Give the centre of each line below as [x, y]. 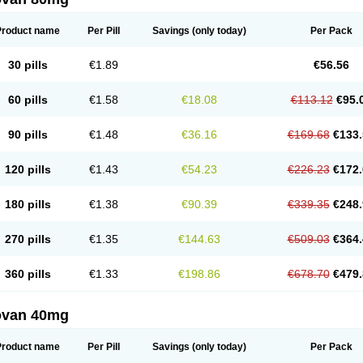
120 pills [28, 169]
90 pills [28, 135]
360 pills [28, 274]
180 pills [28, 204]
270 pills [28, 239]
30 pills [28, 65]
